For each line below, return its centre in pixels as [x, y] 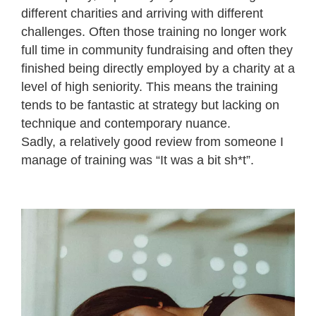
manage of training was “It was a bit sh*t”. [138, 160]
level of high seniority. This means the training [150, 86]
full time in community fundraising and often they [157, 50]
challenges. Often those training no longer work [154, 31]
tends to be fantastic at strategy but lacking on [150, 105]
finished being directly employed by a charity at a [158, 68]
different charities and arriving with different [142, 13]
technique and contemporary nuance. [128, 123]
